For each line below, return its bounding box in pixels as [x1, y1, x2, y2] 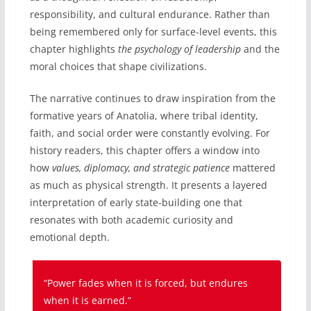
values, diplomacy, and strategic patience [51, 160, 230, 174]
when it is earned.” [43, 293, 131, 307]
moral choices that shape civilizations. [29, 59, 207, 73]
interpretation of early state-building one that [29, 195, 242, 209]
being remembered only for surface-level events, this [29, 24, 277, 38]
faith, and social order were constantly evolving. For [29, 126, 270, 140]
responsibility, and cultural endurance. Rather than [29, 7, 270, 21]
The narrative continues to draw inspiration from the [29, 91, 276, 105]
